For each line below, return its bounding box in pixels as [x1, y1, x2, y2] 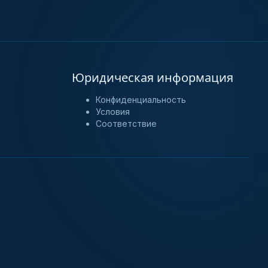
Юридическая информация [72, 70, 233, 86]
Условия [96, 106, 130, 117]
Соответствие [96, 118, 157, 129]
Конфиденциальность [96, 95, 186, 105]
